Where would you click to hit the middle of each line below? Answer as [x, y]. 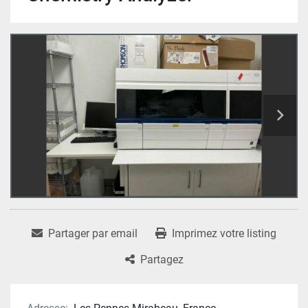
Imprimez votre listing [224, 233]
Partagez [162, 259]
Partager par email [93, 233]
